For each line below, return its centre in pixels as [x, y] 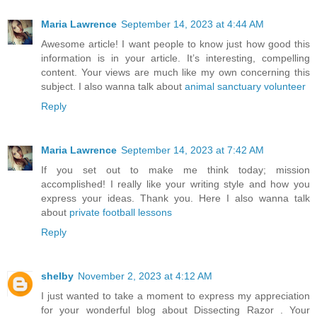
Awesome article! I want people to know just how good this [175, 44]
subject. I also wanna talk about [113, 87]
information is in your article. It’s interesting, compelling [175, 58]
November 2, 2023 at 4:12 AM [145, 276]
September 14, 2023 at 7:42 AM [192, 150]
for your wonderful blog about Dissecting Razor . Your [175, 310]
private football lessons [121, 212]
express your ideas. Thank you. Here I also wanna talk [175, 198]
